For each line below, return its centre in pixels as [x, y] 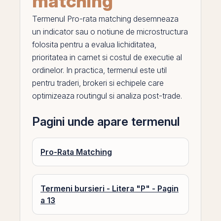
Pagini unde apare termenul [106, 122]
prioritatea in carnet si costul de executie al [107, 57]
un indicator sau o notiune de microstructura [110, 32]
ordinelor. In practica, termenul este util [99, 70]
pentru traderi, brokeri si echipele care [98, 83]
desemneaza [155, 19]
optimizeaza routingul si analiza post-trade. [107, 96]
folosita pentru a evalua [74, 44]
